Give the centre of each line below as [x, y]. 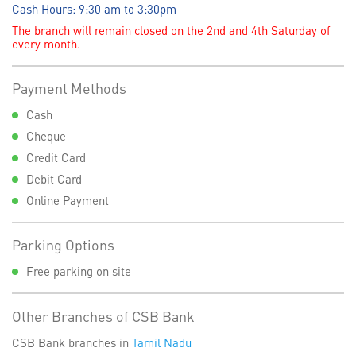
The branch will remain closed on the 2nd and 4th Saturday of [171, 30]
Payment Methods [69, 87]
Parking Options [63, 245]
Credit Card [56, 157]
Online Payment [68, 200]
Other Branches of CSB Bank [103, 315]
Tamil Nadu [162, 342]
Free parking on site [79, 271]
